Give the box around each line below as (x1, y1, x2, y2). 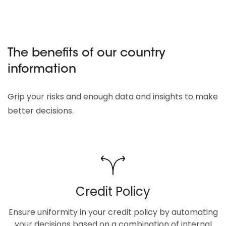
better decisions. (8, 104, 74, 117)
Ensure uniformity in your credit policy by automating (8, 206, 218, 218)
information (8, 63, 76, 76)
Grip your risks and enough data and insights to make (8, 90, 218, 102)
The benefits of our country (8, 47, 165, 60)
